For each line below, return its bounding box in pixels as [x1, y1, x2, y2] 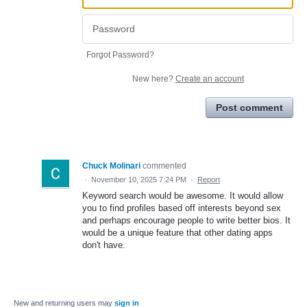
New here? [132, 73, 175, 84]
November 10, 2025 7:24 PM [91, 175, 186, 184]
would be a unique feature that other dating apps [82, 227, 273, 238]
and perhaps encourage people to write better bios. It [82, 214, 291, 225]
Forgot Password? [86, 49, 154, 60]
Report [197, 175, 220, 184]
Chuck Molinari [82, 160, 140, 171]
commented [143, 160, 186, 171]
